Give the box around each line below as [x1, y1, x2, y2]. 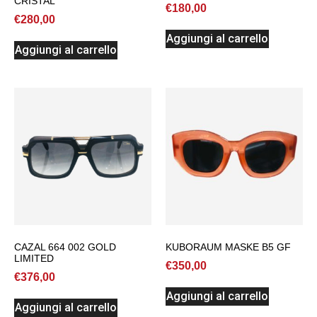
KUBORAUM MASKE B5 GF [166, 241, 291, 253]
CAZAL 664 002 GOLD [14, 241, 116, 253]
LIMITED [14, 252, 54, 264]
